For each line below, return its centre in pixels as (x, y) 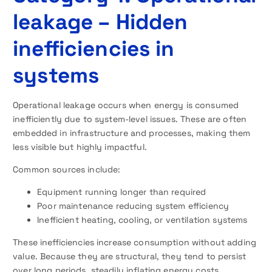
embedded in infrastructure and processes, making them (132, 133)
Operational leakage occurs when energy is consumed (126, 105)
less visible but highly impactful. (80, 147)
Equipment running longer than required (122, 192)
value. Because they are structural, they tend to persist (129, 257)
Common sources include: (67, 170)
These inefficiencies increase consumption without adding (134, 243)
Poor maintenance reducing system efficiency (133, 206)
